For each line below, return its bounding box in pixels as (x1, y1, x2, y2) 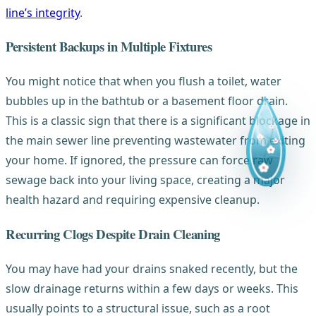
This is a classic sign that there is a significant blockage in (6, 113, 310, 129)
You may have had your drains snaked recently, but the (6, 260, 298, 276)
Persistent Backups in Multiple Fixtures (6, 37, 212, 56)
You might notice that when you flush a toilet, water (6, 73, 281, 90)
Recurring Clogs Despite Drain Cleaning (6, 224, 220, 243)
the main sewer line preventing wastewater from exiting (6, 133, 305, 149)
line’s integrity (6, 4, 80, 20)
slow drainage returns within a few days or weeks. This (6, 280, 298, 296)
